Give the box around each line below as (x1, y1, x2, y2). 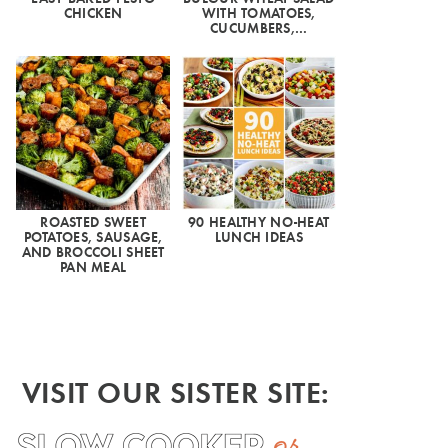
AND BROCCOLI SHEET (21, 243, 165, 261)
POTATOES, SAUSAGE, (23, 228, 163, 246)
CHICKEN (63, 4, 123, 22)
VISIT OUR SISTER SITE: (21, 372, 331, 411)
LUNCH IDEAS (214, 228, 303, 246)
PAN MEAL (60, 258, 127, 276)
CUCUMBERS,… (210, 19, 308, 37)
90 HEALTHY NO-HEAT (188, 213, 330, 231)
